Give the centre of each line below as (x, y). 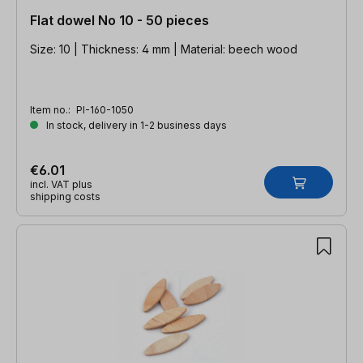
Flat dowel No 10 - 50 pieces (120, 20)
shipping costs (65, 196)
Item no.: (51, 109)
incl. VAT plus (61, 184)
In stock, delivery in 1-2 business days (135, 125)
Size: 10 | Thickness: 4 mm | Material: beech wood (164, 49)
